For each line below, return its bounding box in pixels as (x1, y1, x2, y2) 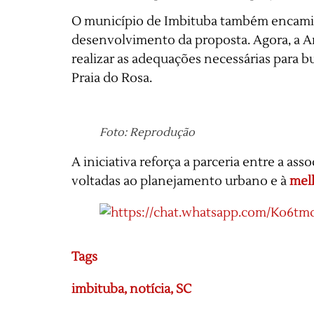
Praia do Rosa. (71, 70, 152, 87)
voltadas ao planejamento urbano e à (71, 173, 289, 190)
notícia (130, 281, 170, 298)
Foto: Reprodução (100, 125, 195, 140)
